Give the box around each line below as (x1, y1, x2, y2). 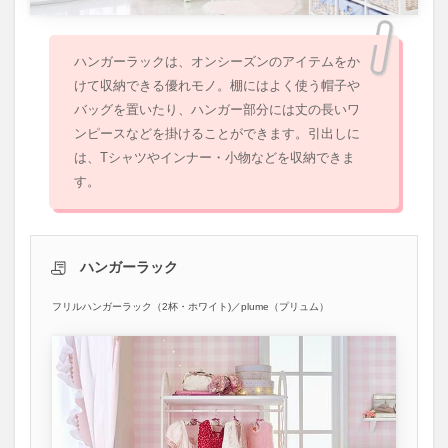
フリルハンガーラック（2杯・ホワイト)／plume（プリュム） (52, 301, 329, 313)
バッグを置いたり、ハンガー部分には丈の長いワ (74, 102, 361, 118)
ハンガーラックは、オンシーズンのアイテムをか (74, 54, 361, 70)
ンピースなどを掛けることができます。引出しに (74, 126, 361, 142)
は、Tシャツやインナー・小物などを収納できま (74, 150, 356, 166)
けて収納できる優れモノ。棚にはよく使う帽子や (74, 78, 361, 94)
